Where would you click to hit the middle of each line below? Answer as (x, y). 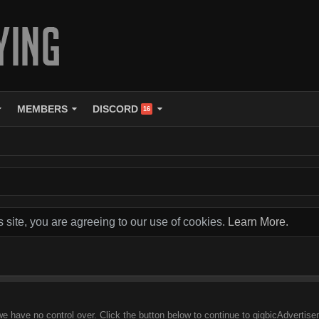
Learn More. (258, 222)
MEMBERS (43, 109)
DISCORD (116, 109)
